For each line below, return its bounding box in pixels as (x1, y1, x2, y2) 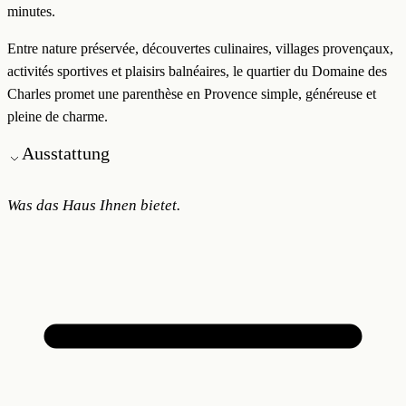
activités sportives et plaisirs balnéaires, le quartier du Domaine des (7, 63, 387, 80)
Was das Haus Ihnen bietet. (7, 197, 180, 215)
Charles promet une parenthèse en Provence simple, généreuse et (7, 86, 376, 102)
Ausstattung (22, 143, 110, 164)
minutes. (7, 4, 55, 20)
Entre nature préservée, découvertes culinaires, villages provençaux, (7, 41, 393, 57)
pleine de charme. (7, 109, 108, 125)
